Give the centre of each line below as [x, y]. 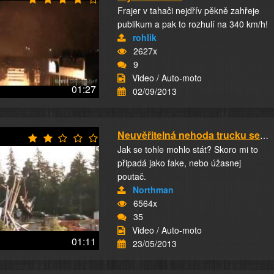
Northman [154, 190]
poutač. [132, 176]
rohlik [145, 37]
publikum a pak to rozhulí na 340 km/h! [193, 24]
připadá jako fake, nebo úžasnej [180, 163]
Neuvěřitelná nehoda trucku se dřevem [265, 135]
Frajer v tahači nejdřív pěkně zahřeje [189, 10]
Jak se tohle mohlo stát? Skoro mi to [188, 149]
